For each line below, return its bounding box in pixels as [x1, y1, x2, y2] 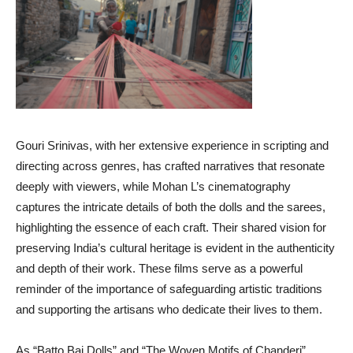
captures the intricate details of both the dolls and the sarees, [16, 200, 325, 214]
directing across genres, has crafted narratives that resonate [16, 159, 325, 173]
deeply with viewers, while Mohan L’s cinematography [16, 180, 291, 194]
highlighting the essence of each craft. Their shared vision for [16, 221, 326, 235]
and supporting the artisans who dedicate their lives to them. [16, 303, 322, 317]
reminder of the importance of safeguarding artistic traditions [16, 282, 322, 296]
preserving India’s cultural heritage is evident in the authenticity [16, 241, 335, 255]
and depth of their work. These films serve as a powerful [16, 262, 303, 276]
